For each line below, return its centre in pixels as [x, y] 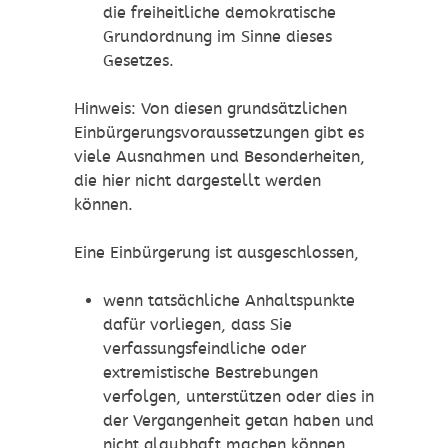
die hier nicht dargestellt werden [197, 181]
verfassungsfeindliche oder [204, 349]
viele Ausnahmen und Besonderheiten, [219, 157]
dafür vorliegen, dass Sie [197, 325]
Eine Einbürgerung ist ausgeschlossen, [216, 253]
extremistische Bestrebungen [210, 373]
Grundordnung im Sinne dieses [217, 37]
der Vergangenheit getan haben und [238, 421]
